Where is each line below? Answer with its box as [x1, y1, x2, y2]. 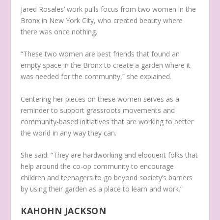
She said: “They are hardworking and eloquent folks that [21, 150, 198, 160]
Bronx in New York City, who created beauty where [21, 15, 183, 25]
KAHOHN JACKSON [21, 205, 107, 217]
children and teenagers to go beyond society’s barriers [21, 173, 193, 183]
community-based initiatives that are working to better [21, 116, 194, 126]
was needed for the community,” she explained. [21, 72, 174, 82]
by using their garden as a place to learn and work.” [21, 184, 183, 194]
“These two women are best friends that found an [21, 49, 180, 59]
